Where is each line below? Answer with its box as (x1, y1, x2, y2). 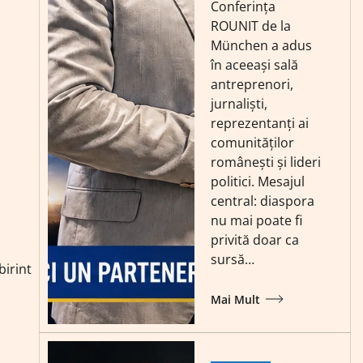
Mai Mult (211, 291, 261, 307)
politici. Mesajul (211, 172, 305, 190)
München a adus (211, 36, 313, 54)
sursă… (211, 250, 255, 268)
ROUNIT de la (211, 16, 292, 35)
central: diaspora (211, 191, 315, 210)
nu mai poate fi (211, 211, 303, 229)
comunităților (211, 133, 295, 152)
